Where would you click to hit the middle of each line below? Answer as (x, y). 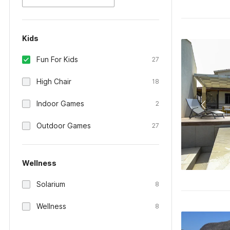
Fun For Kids (57, 59)
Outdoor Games (64, 126)
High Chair (54, 81)
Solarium (51, 184)
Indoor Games (60, 103)
